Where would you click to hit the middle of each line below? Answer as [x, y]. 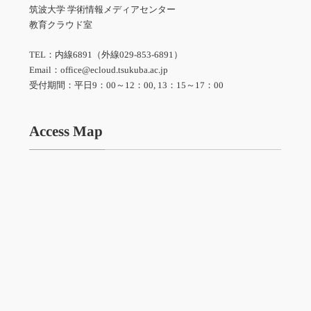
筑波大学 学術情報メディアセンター [103, 10]
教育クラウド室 [61, 25]
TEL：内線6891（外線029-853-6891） [106, 55]
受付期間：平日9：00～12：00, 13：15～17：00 [127, 85]
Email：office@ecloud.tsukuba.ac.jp [99, 70]
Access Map [66, 132]
